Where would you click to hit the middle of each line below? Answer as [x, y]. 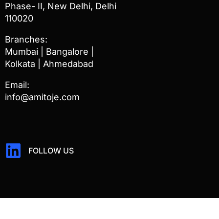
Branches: [26, 40]
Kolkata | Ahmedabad [49, 64]
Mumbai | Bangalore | [49, 52]
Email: [17, 85]
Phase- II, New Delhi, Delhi [61, 6]
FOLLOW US [51, 150]
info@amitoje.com [42, 97]
